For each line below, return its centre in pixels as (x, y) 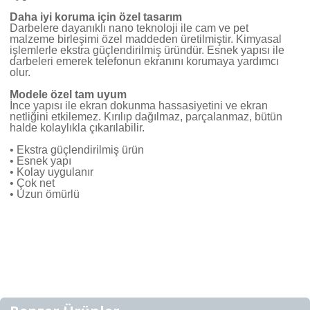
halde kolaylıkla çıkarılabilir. (77, 127)
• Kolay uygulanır (52, 172)
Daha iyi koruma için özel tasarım (96, 17)
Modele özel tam (53, 94)
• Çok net (32, 183)
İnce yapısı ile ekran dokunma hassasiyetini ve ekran (139, 105)
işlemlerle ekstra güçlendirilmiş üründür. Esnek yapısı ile (147, 50)
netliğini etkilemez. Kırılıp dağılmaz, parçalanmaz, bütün (146, 116)
